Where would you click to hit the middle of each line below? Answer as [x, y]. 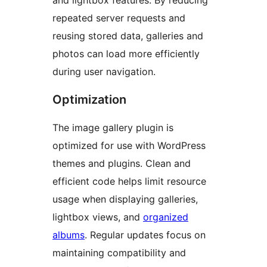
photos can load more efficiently [126, 54]
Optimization [89, 100]
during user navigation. [104, 72]
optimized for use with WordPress [129, 146]
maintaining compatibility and [119, 253]
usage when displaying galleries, [125, 199]
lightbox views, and [98, 217]
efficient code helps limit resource [129, 181]
